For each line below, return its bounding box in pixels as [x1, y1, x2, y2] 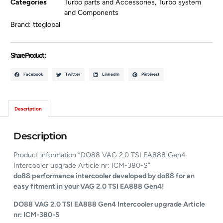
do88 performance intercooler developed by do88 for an [13, 172, 195, 181]
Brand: [10, 20, 33, 29]
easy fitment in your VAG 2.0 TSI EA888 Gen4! [13, 182, 164, 191]
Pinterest [141, 72, 160, 77]
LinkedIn [102, 72, 119, 77]
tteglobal [33, 20, 61, 29]
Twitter [65, 72, 81, 77]
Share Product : [10, 51, 46, 60]
